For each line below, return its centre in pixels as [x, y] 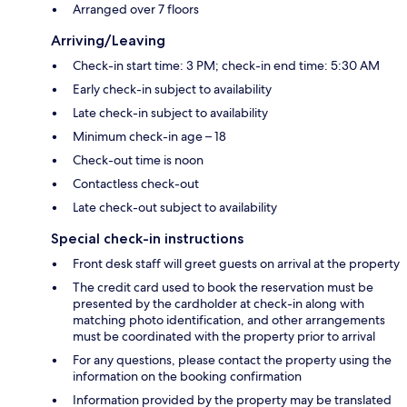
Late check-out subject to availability [175, 207]
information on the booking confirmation [187, 376]
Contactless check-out [136, 183]
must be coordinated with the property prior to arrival [224, 336]
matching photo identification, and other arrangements [229, 319]
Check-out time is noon [138, 159]
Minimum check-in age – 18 [149, 136]
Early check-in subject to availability [172, 89]
